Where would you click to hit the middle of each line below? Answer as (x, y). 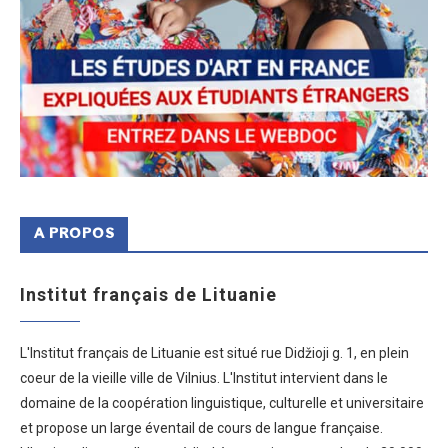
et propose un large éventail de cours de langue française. (201, 427)
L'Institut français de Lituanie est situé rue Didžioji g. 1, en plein (214, 352)
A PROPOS (74, 234)
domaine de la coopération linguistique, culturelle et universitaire (222, 402)
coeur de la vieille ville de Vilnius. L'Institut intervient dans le (204, 377)
